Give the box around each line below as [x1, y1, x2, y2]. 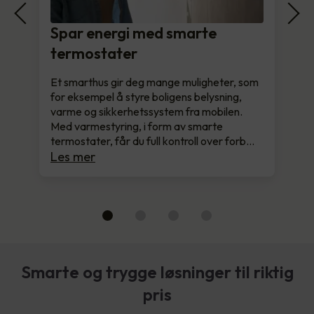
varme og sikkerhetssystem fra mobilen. [50, 104, 243, 119]
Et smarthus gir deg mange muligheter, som [50, 75, 259, 90]
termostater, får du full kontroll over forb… [50, 134, 254, 149]
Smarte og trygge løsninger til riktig [20, 261, 294, 283]
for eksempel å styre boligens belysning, [50, 90, 242, 104]
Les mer [50, 149, 95, 165]
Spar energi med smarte [50, 23, 217, 43]
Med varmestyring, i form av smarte [50, 119, 223, 134]
